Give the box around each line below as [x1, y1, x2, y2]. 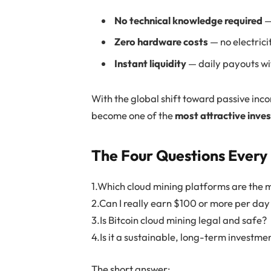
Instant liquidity [114, 56, 187, 70]
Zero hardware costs [114, 35, 209, 48]
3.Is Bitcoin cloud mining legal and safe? [91, 213, 267, 226]
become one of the [91, 108, 175, 122]
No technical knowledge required [114, 14, 263, 27]
